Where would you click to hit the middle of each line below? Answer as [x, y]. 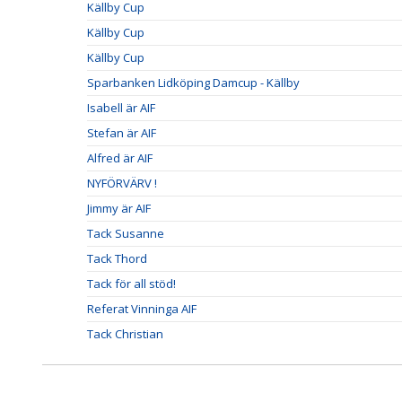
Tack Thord [117, 258]
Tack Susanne [126, 233]
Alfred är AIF [120, 158]
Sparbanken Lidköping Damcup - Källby [193, 83]
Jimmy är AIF [119, 208]
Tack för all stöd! [131, 284]
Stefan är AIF [122, 133]
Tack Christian [125, 334]
